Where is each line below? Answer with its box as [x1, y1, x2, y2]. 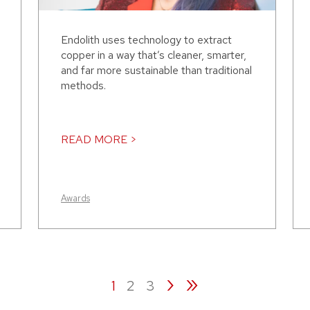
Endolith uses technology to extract [61, 33, 232, 48]
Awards [61, 192, 90, 205]
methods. [61, 78, 106, 93]
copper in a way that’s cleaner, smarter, [61, 48, 246, 63]
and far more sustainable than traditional [61, 63, 252, 78]
